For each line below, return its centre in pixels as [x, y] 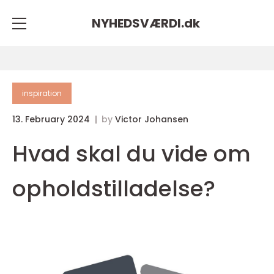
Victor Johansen [152, 119]
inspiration [42, 93]
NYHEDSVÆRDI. [138, 23]
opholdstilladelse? [114, 189]
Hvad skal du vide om [131, 154]
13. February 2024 [52, 119]
